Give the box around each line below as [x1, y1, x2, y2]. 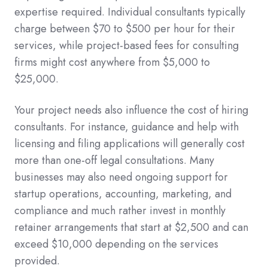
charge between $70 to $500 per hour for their [14, 21, 235, 37]
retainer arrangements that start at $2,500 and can [14, 220, 248, 236]
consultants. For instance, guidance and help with [14, 119, 239, 135]
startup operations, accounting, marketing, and [14, 186, 232, 202]
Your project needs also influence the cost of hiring [14, 102, 248, 118]
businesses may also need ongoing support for [14, 169, 228, 185]
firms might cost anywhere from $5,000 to [14, 54, 210, 71]
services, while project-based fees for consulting [14, 38, 239, 54]
